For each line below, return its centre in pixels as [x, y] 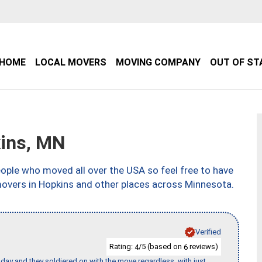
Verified [208, 232]
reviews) [203, 246]
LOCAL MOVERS [71, 62]
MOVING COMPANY [158, 62]
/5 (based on [161, 246]
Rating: [122, 246]
